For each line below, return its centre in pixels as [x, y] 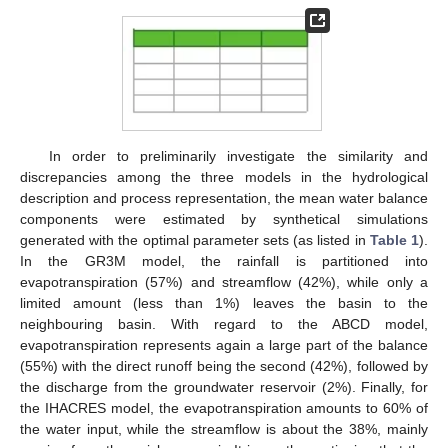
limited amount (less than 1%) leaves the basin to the [224, 302]
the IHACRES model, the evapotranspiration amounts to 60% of [224, 407]
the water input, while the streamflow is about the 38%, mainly [224, 428]
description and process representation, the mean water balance [224, 197]
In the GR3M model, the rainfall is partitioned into [224, 260]
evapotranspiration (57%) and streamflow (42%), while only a [224, 281]
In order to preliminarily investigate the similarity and [238, 155]
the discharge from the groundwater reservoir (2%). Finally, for [224, 386]
